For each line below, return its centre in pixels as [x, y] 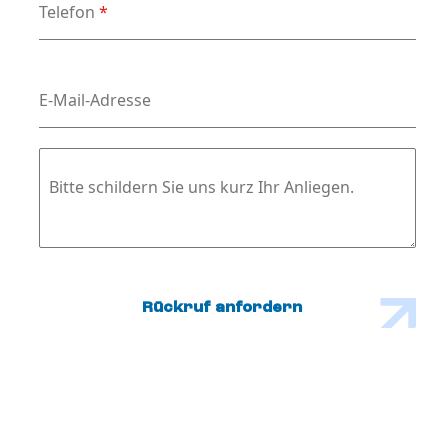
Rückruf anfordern [222, 307]
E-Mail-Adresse [94, 99]
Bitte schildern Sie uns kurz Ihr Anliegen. [201, 186]
